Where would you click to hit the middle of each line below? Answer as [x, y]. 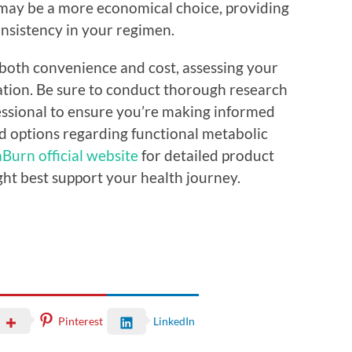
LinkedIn [174, 321]
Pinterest [81, 321]
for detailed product [206, 155]
